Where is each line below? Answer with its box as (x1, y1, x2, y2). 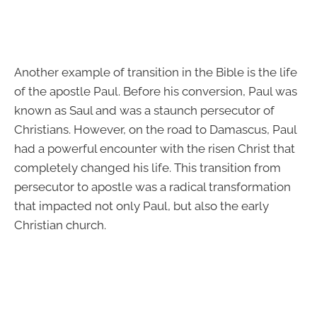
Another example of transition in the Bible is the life (14, 65, 297, 80)
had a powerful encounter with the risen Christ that (14, 142, 295, 156)
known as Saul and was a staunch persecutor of (14, 103, 275, 118)
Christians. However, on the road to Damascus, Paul (14, 122, 296, 137)
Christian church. (14, 218, 106, 233)
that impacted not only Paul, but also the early (14, 199, 269, 214)
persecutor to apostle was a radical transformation (14, 180, 291, 195)
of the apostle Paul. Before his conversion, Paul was (14, 84, 297, 99)
